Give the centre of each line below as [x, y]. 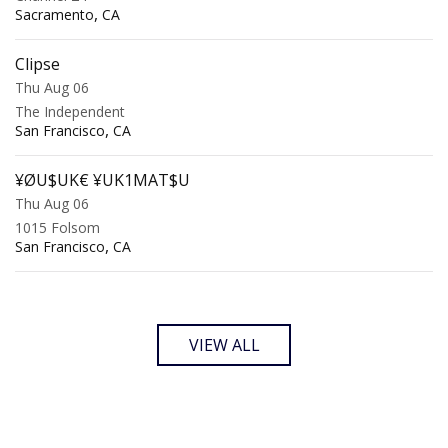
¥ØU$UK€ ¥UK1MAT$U [102, 180]
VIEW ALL [224, 345]
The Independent [70, 112]
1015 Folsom [57, 228]
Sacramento [54, 15]
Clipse [37, 64]
